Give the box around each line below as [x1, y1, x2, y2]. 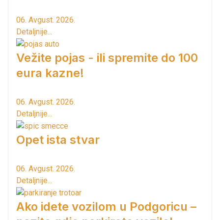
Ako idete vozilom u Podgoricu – [16, 199, 196, 214]
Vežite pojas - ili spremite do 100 [16, 51, 198, 65]
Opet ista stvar [16, 132, 100, 147]
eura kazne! [16, 66, 84, 81]
